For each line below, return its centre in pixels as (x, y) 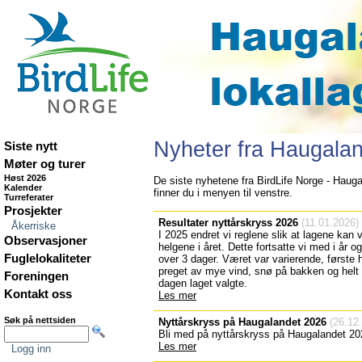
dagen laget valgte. (203, 283)
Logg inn (32, 349)
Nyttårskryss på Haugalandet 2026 (242, 322)
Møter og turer (45, 164)
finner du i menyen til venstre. (223, 193)
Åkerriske (34, 226)
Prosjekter (33, 211)
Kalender (23, 187)
